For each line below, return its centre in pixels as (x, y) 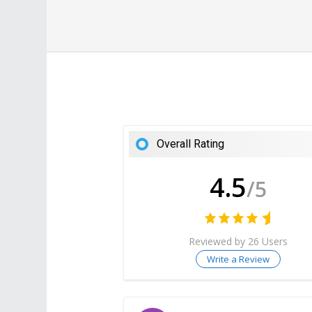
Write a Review (239, 259)
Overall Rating (191, 144)
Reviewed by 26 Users (239, 241)
